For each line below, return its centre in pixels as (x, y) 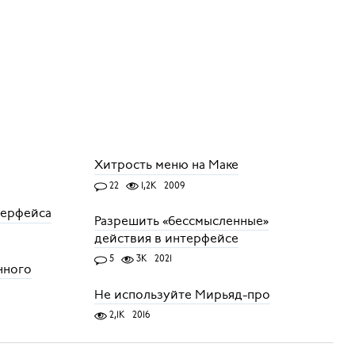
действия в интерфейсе (166, 239)
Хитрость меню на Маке (166, 165)
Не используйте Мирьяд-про (182, 294)
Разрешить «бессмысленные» (181, 221)
